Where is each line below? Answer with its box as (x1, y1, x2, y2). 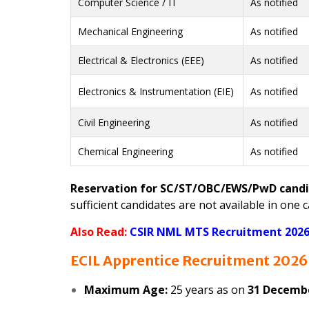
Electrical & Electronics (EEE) (78, 54, 204, 68)
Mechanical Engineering (78, 25, 183, 39)
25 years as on (168, 282, 248, 298)
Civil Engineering (78, 116, 150, 130)
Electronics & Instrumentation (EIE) (78, 85, 234, 99)
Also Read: (70, 224, 127, 240)
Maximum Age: (84, 282, 168, 298)
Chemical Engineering (78, 145, 173, 159)
